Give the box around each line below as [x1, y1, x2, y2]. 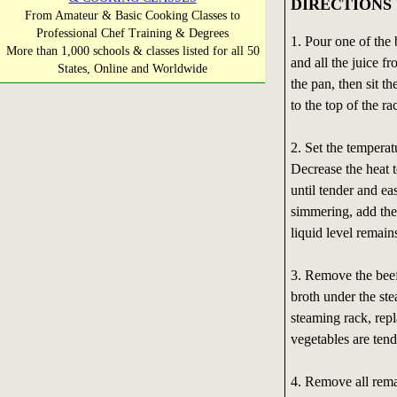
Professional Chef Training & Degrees [36, 27, 229, 40]
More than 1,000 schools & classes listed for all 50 [5, 44, 260, 58]
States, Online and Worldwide [58, 62, 207, 75]
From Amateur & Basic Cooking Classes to [25, 9, 240, 22]
